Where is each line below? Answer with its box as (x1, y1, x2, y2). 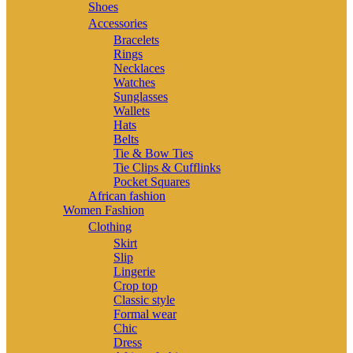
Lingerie (113, 264, 155, 278)
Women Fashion (63, 203, 144, 217)
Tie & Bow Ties (113, 146, 193, 160)
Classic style (113, 292, 175, 307)
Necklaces (113, 61, 165, 75)
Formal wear (113, 307, 176, 321)
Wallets (113, 103, 150, 117)
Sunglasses (113, 89, 168, 103)
